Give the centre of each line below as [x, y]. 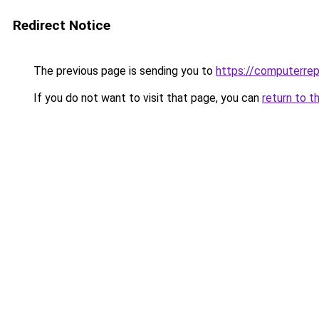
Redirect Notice [62, 25]
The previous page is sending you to [123, 71]
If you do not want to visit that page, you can [146, 98]
